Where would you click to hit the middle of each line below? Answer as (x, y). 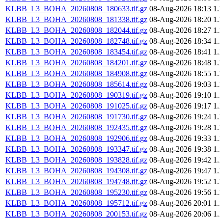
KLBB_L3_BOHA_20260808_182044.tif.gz (76, 30)
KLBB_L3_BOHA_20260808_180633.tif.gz (76, 9)
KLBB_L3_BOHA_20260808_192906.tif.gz (76, 138)
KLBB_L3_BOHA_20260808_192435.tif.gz (76, 128)
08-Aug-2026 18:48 (180, 63)
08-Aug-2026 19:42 (180, 160)
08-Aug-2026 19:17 (180, 106)
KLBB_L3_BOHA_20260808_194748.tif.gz (76, 182)
